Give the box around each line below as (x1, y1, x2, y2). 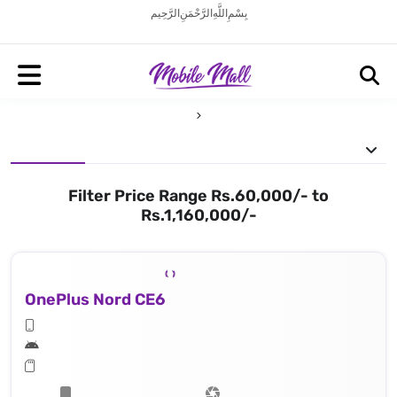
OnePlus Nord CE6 (25, 289, 166, 309)
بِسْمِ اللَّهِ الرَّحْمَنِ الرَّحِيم (150, 7, 247, 19)
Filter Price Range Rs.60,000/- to (68, 186, 329, 206)
